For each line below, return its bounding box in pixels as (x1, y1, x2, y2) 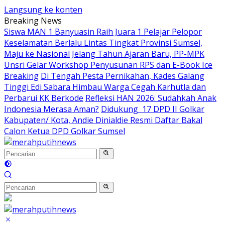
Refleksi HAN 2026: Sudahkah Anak (85, 92, 216, 103)
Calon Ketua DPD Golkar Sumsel (4, 126, 125, 137)
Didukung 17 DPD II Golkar (101, 103, 204, 115)
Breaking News (4, 15, 62, 26)
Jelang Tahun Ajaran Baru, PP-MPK (72, 48, 204, 59)
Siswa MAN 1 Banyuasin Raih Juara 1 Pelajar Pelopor (4, 26, 202, 37)
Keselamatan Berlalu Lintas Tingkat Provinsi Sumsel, (4, 37, 202, 48)
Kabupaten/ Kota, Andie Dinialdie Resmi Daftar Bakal (4, 115, 202, 126)
